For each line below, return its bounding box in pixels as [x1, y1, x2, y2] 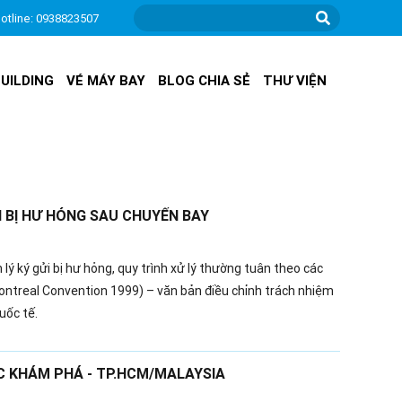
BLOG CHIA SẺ [158, 73, 251, 89]
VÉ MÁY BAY [66, 73, 146, 89]
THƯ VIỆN [263, 73, 328, 89]
